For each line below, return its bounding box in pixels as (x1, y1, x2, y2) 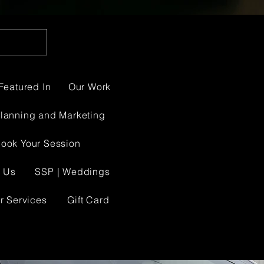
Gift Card (67, 194, 110, 206)
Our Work (68, 81, 111, 93)
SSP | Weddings (35, 166, 110, 177)
